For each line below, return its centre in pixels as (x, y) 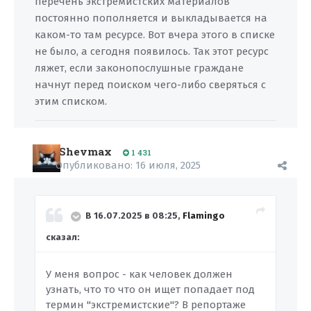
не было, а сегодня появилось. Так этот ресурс (152, 51)
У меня (63, 274)
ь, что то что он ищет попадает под (164, 289)
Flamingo (204, 216)
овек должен (200, 274)
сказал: (63, 237)
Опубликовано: (95, 165)
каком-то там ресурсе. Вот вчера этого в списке (155, 35)
